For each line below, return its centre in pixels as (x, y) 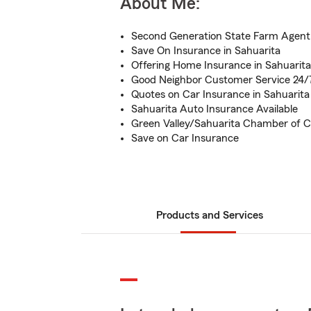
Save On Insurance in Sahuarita (206, 51)
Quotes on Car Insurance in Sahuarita (220, 94)
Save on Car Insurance (185, 138)
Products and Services (210, 215)
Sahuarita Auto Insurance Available (215, 109)
